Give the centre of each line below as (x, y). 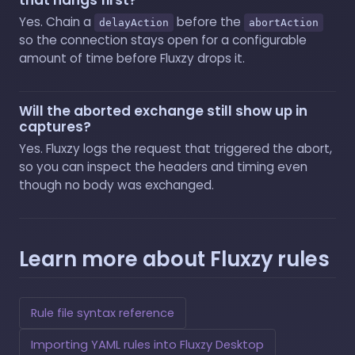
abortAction (284, 22)
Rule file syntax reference (103, 313)
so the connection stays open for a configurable (163, 40)
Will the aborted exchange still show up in (163, 111)
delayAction (134, 22)
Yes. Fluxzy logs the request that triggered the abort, (176, 148)
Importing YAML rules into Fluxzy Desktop (147, 344)
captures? (55, 126)
